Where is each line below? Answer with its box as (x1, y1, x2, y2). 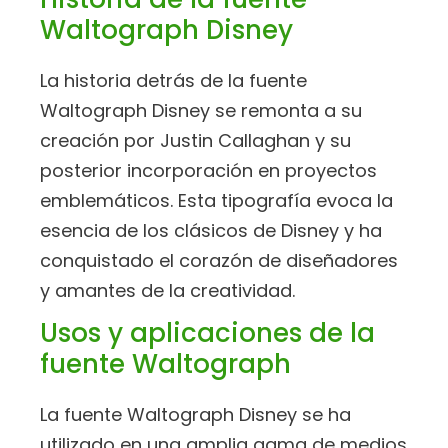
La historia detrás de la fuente (40, 67, 307, 93)
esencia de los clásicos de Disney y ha (40, 217, 382, 243)
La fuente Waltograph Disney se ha (40, 402, 351, 428)
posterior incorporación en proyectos (40, 157, 377, 183)
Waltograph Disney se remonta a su (40, 97, 362, 123)
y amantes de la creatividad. (40, 277, 295, 303)
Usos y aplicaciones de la (40, 315, 375, 352)
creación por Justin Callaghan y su (40, 127, 351, 153)
